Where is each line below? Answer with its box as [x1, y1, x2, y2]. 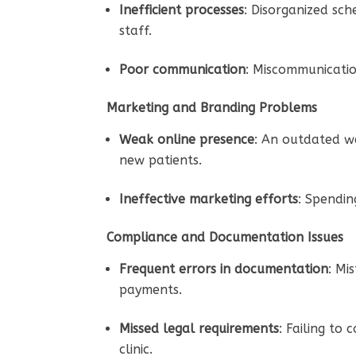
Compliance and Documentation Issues [106, 229, 344, 245]
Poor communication [119, 61, 246, 77]
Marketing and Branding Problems [106, 99, 318, 115]
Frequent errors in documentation [119, 261, 329, 277]
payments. [119, 281, 187, 297]
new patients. [119, 152, 207, 168]
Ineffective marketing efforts [119, 191, 299, 207]
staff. [119, 22, 157, 38]
